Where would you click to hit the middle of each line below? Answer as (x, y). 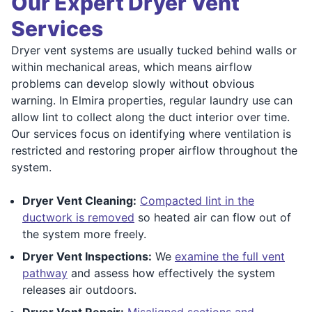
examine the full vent (230, 256)
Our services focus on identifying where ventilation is (151, 133)
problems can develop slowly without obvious (133, 83)
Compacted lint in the (197, 200)
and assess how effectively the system (171, 273)
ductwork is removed (78, 217)
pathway (45, 273)
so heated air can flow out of (213, 217)
